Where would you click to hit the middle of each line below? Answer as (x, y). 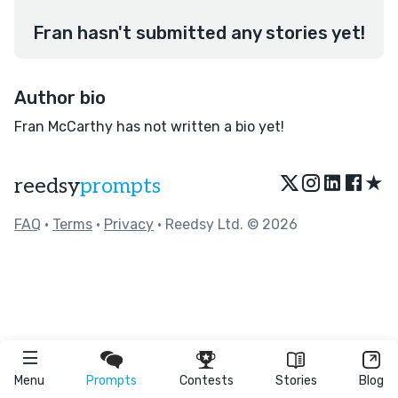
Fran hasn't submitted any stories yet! (199, 33)
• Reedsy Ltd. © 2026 (226, 224)
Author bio (60, 98)
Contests (206, 381)
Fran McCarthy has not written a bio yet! (149, 127)
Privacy (129, 224)
